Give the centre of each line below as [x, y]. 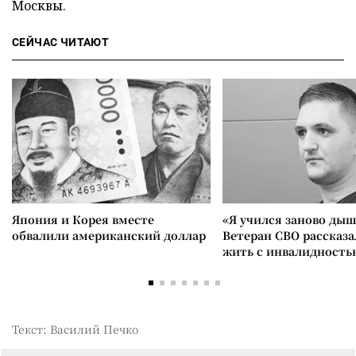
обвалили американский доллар [109, 235]
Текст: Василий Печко [75, 329]
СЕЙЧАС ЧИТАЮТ [61, 42]
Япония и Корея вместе [83, 219]
